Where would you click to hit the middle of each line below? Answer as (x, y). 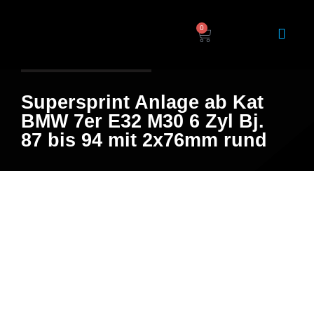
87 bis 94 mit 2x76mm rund (144, 141)
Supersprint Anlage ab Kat (142, 103)
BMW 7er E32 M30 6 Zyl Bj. (143, 122)
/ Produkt (121, 57)
